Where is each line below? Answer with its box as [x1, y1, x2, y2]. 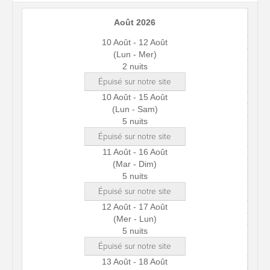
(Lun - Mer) [113, 49, 157, 59]
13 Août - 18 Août [102, 257, 168, 266]
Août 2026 [114, 17, 155, 27]
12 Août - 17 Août [102, 202, 168, 212]
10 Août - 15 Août [102, 92, 168, 102]
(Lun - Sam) [111, 104, 158, 114]
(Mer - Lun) [113, 214, 157, 224]
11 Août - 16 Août [102, 147, 168, 157]
